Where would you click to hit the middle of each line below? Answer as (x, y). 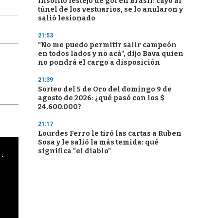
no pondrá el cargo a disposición (99, 63)
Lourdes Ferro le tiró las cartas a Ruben (110, 134)
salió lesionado (67, 18)
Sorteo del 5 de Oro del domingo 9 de (105, 89)
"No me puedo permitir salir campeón (107, 45)
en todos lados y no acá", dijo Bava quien (111, 54)
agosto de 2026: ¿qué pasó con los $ (101, 98)
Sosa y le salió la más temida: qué (98, 142)
